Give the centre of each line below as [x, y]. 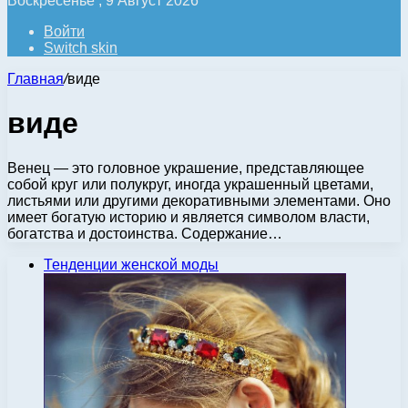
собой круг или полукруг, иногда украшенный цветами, [190, 184]
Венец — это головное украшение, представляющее [186, 168]
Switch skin [81, 48]
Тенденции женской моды [131, 264]
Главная [36, 79]
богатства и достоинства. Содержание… [145, 233]
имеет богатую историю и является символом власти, [189, 217]
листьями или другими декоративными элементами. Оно [199, 200]
